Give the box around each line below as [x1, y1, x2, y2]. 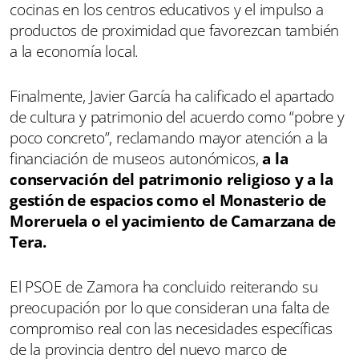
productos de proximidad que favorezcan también [10, 19, 340, 41]
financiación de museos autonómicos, [10, 147, 263, 169]
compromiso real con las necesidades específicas [10, 317, 333, 339]
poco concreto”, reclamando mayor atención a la [10, 127, 329, 148]
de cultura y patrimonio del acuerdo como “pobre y [10, 106, 345, 127]
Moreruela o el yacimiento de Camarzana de [10, 210, 337, 232]
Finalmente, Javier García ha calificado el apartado [10, 85, 335, 107]
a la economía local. [10, 40, 139, 62]
